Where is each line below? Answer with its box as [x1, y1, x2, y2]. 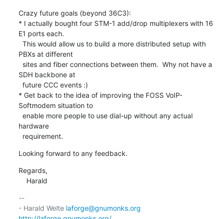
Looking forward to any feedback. [18, 149, 128, 157]
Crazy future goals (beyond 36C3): [18, 8, 131, 17]
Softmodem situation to [18, 101, 93, 109]
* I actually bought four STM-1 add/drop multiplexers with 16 [18, 19, 213, 27]
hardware [18, 121, 49, 130]
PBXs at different [18, 49, 73, 58]
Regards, [18, 166, 47, 175]
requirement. [22, 131, 63, 140]
